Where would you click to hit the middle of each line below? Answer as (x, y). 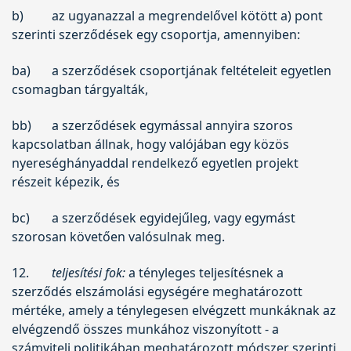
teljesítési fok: (88, 272)
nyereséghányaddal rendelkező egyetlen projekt (155, 163)
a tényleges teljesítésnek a (204, 272)
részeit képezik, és (66, 181)
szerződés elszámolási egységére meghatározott (157, 291)
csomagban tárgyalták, (80, 89)
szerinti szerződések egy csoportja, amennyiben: (156, 34)
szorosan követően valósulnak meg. (118, 236)
